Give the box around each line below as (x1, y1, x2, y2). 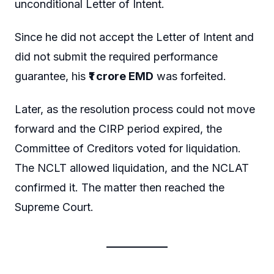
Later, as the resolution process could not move (15, 102, 255, 116)
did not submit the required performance (15, 50, 218, 64)
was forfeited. (154, 70, 226, 83)
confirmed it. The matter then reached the (15, 180, 224, 194)
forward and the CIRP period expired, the (15, 122, 222, 135)
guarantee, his (15, 70, 89, 83)
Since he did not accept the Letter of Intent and (15, 31, 254, 44)
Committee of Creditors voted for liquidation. (15, 141, 241, 155)
